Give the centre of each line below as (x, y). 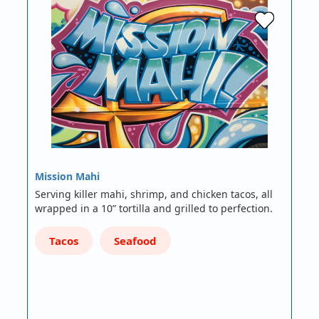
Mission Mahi (68, 177)
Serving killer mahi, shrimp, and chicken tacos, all (154, 194)
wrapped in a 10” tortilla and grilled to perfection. (156, 209)
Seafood (136, 241)
